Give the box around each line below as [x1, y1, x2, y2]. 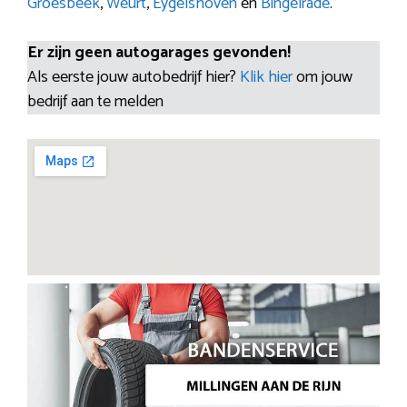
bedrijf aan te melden [27, 87, 164, 115]
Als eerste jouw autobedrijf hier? [27, 63, 240, 91]
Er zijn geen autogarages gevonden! [27, 38, 291, 66]
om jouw [296, 63, 352, 91]
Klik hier [240, 63, 296, 91]
